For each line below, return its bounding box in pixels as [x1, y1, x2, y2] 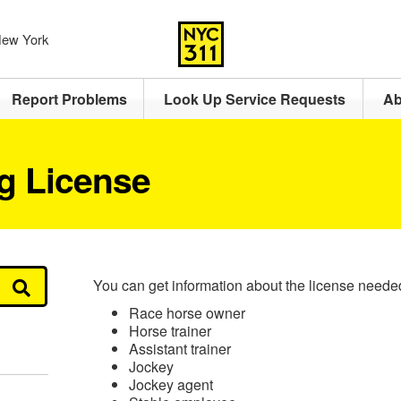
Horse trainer [128, 320, 211, 341]
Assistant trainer [128, 338, 231, 359]
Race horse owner [128, 303, 245, 323]
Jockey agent [128, 374, 213, 395]
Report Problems [11, 89, 127, 109]
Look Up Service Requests [164, 89, 346, 109]
